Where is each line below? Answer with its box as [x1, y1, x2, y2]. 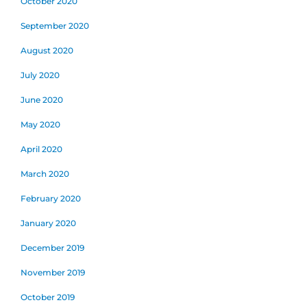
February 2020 [21, 193, 81, 204]
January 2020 [21, 217, 76, 228]
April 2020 [21, 143, 62, 154]
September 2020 [21, 20, 89, 31]
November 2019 [21, 267, 85, 278]
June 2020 [21, 94, 63, 105]
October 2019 [21, 291, 75, 302]
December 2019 [21, 242, 84, 253]
